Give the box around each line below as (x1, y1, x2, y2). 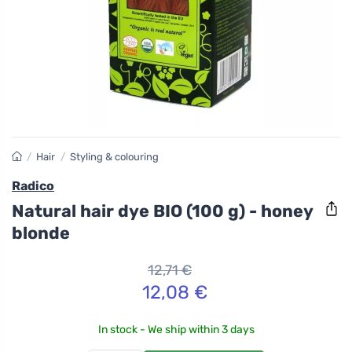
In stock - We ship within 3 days (97, 322, 255, 336)
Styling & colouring (69, 151, 159, 163)
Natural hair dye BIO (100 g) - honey (12, 200, 313, 221)
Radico (12, 178, 54, 193)
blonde (12, 222, 70, 243)
